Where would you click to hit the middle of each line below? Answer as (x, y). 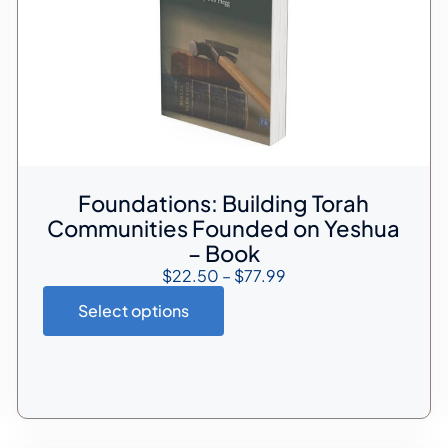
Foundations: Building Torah (224, 203)
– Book (223, 253)
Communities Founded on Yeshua (224, 228)
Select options (133, 310)
